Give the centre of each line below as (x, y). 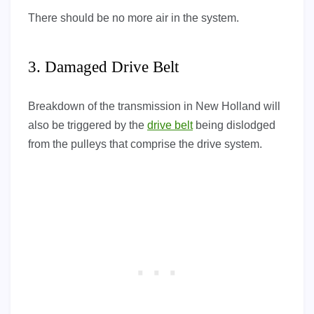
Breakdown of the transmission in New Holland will (154, 107)
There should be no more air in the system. (134, 18)
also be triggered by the (88, 125)
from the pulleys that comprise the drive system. (145, 144)
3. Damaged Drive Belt (103, 67)
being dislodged (234, 125)
